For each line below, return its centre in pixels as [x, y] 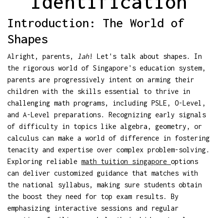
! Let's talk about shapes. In [145, 56]
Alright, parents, [42, 56]
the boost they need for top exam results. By [93, 196]
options [184, 161]
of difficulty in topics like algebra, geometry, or [105, 126]
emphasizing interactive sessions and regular [93, 208]
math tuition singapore [126, 161]
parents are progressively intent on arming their [101, 79]
